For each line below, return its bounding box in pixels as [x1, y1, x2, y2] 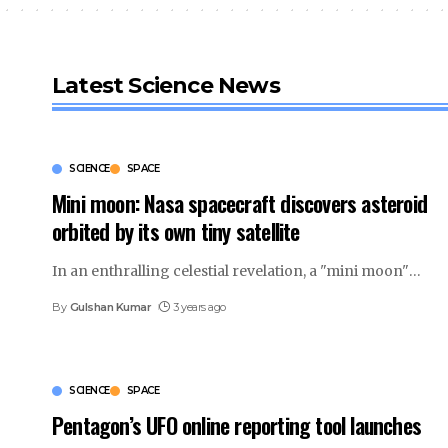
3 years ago [173, 299, 226, 314]
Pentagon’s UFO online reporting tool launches [52, 408, 421, 441]
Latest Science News [52, 71, 280, 99]
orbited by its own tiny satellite [52, 214, 300, 247]
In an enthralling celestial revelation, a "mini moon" [52, 261, 409, 280]
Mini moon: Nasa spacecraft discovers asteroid [52, 186, 428, 219]
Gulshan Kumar [69, 299, 152, 314]
